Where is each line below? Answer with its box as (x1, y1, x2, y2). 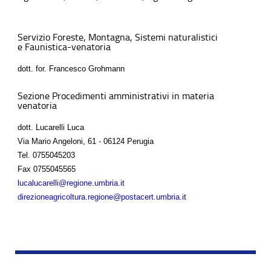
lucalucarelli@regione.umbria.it (18, 178, 125, 188)
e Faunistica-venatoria (18, 41, 111, 53)
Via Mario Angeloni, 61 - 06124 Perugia (18, 136, 154, 146)
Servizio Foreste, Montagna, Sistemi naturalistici (18, 31, 218, 43)
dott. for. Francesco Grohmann (18, 64, 125, 73)
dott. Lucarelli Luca (18, 122, 84, 132)
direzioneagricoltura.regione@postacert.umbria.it (18, 192, 186, 201)
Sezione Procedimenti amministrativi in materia (18, 90, 214, 102)
